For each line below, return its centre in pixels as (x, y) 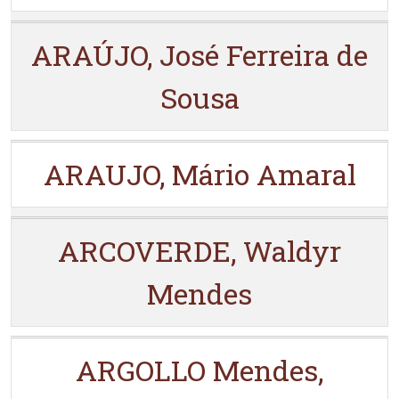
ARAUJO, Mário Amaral (199, 174)
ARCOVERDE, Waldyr (199, 251)
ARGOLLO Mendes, (199, 370)
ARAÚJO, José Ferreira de (199, 55)
